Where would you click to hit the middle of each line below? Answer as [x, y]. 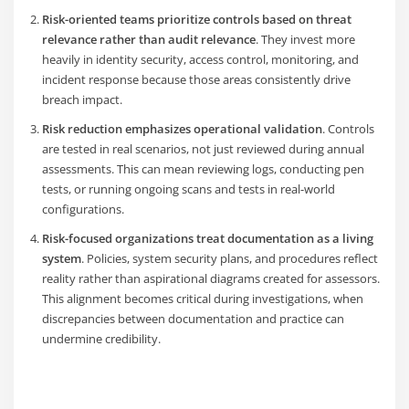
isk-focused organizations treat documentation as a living [211, 238]
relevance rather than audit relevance [148, 39]
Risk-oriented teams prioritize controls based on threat [196, 19]
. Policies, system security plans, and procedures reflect [229, 258]
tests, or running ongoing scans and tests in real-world [188, 189]
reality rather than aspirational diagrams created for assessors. [210, 278]
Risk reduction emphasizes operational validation [182, 128]
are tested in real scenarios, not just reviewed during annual [203, 148]
